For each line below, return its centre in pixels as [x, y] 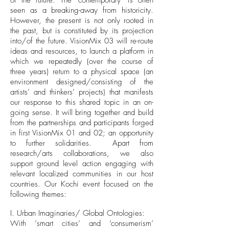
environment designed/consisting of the [82, 82]
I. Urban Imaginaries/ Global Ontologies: [77, 213]
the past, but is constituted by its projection [82, 31]
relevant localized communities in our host [82, 174]
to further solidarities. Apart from [82, 143]
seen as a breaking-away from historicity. [82, 10]
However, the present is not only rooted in [82, 20]
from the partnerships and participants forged [82, 123]
